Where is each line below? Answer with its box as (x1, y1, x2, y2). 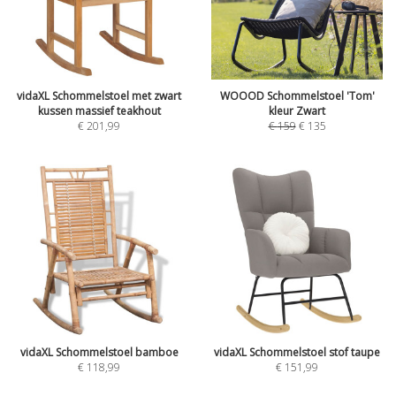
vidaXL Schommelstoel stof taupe (214, 345, 380, 360)
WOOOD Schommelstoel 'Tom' (219, 88, 375, 103)
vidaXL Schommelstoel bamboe (19, 345, 179, 360)
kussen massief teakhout (37, 103, 161, 118)
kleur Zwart (269, 103, 325, 118)
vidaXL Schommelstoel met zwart (17, 88, 181, 103)
